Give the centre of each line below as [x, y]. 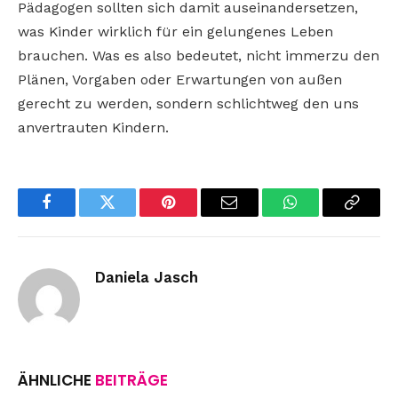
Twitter [129, 215]
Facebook [76, 215]
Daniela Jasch [147, 278]
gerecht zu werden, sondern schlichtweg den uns [188, 104]
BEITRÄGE [131, 381]
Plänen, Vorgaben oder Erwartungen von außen [180, 80]
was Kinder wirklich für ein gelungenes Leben [175, 32]
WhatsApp [323, 215]
